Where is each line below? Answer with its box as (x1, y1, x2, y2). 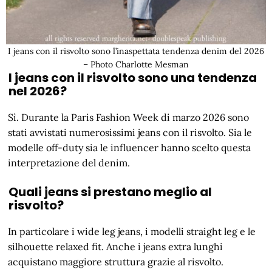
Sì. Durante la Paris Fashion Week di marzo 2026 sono (8, 110, 250, 123)
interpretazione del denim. (8, 156, 131, 169)
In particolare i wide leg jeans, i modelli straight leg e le (8, 225, 256, 237)
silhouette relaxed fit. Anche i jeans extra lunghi (8, 240, 223, 253)
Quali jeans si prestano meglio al (8, 183, 212, 200)
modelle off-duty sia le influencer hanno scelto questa (8, 141, 251, 154)
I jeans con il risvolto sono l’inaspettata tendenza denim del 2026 (8, 45, 264, 56)
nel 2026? (8, 82, 67, 100)
